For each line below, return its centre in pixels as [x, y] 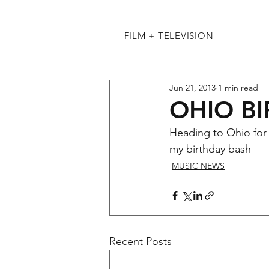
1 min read [238, 87]
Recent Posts [141, 241]
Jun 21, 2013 [192, 87]
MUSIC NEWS [198, 166]
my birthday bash [210, 149]
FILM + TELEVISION [169, 36]
